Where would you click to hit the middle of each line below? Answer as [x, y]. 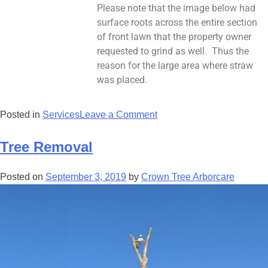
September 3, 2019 [86, 176]
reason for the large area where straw [175, 65]
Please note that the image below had [176, 8]
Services [61, 114]
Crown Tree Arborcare [188, 176]
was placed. [122, 80]
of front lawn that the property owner [174, 36]
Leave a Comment [118, 114]
